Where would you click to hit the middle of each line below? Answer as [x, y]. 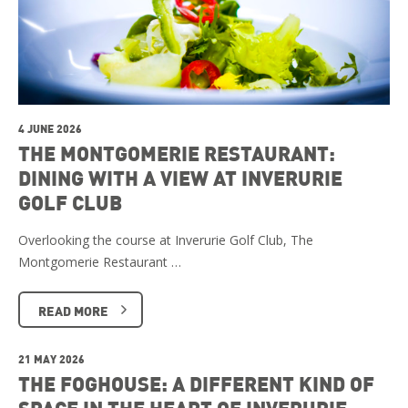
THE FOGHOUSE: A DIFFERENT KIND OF [196, 384]
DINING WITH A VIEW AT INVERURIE [180, 178]
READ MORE [73, 311]
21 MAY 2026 [51, 359]
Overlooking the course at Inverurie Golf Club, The [166, 240]
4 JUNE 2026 [50, 129]
